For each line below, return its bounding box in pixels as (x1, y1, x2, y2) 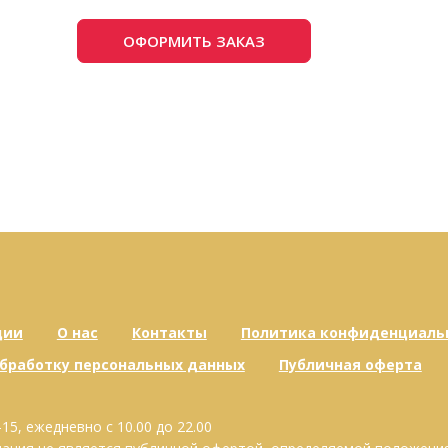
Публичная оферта (278, 355, 422, 374)
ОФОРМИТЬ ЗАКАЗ (123, 31, 265, 51)
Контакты (131, 323, 207, 342)
